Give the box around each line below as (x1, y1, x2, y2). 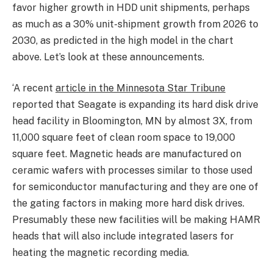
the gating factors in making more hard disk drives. (12, 197, 244, 210)
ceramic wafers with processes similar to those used (12, 165, 252, 177)
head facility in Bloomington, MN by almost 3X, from (12, 115, 252, 127)
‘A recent (12, 82, 55, 94)
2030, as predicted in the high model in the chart (12, 34, 233, 46)
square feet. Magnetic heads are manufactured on (12, 148, 241, 160)
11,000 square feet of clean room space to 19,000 (12, 132, 235, 144)
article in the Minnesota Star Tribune (55, 82, 225, 94)
